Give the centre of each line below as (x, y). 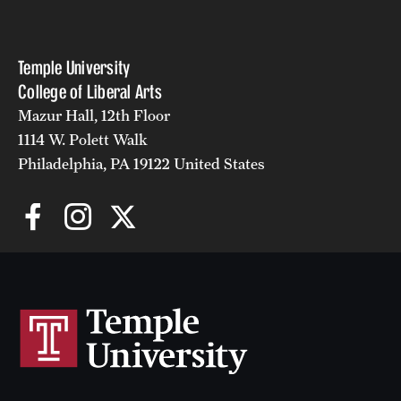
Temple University (74, 67)
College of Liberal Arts (90, 91)
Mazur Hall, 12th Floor (94, 115)
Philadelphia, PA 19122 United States (141, 163)
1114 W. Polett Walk (83, 139)
